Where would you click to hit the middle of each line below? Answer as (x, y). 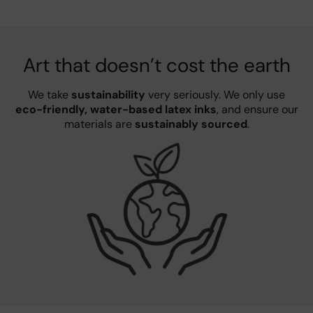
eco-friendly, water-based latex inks (116, 110)
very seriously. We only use (215, 95)
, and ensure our (257, 110)
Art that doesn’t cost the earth (156, 66)
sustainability (108, 95)
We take (50, 95)
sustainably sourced (191, 124)
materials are (99, 124)
